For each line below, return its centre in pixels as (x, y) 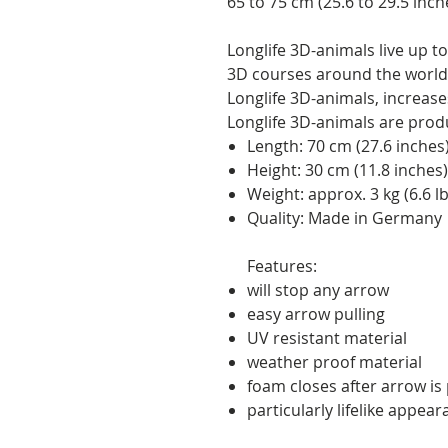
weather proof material (334, 361)
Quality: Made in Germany (344, 217)
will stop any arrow (318, 289)
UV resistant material (327, 337)
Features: (282, 265)
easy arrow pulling (316, 313)
